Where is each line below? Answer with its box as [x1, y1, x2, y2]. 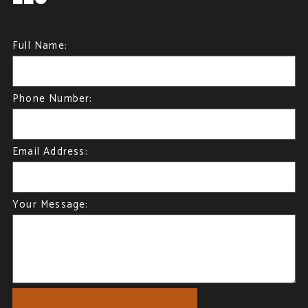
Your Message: [12, 195, 89, 213]
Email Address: [12, 142, 88, 160]
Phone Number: [12, 89, 93, 107]
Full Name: [12, 36, 67, 54]
